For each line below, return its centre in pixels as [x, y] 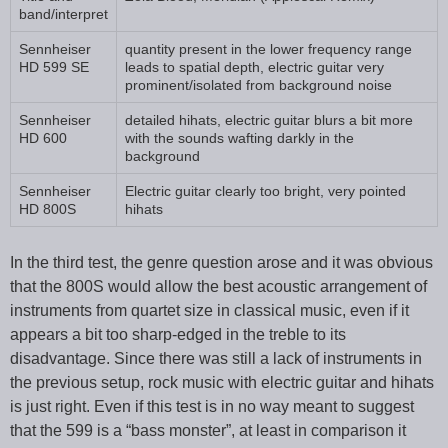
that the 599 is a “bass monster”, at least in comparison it [208, 430]
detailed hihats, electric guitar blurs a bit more [269, 119]
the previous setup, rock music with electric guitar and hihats [222, 382]
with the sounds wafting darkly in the [239, 137]
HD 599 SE [54, 66]
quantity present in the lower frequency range [268, 48]
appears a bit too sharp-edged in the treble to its [178, 334]
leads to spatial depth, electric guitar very [254, 66]
